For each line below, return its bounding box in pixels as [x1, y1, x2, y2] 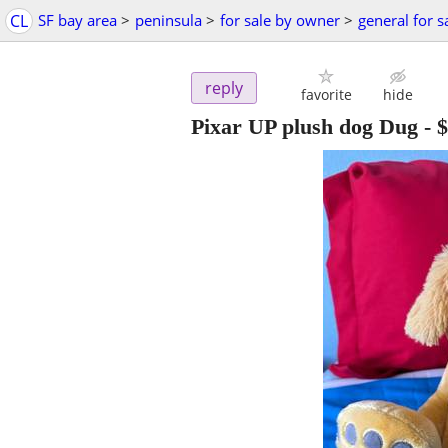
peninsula [135, 10, 202, 30]
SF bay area [38, 10, 117, 30]
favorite [300, 85, 352, 105]
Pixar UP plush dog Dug [191, 114, 418, 140]
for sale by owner [220, 10, 340, 30]
